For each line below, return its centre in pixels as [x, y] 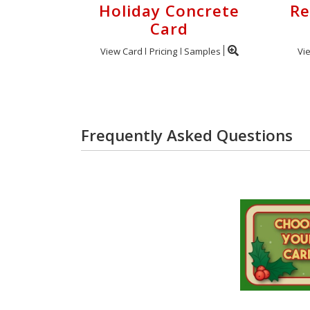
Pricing [163, 51]
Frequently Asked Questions [187, 135]
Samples [202, 51]
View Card [121, 51]
